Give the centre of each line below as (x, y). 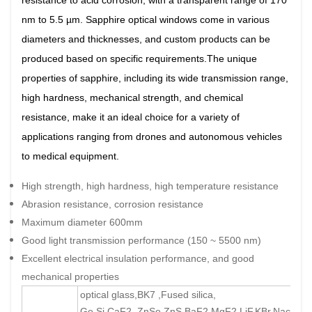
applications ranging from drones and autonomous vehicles (152, 136)
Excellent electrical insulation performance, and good (138, 258)
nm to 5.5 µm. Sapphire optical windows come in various (146, 19)
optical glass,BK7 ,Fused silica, (148, 295)
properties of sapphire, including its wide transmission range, (155, 78)
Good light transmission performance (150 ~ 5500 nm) (141, 240)
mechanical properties (70, 276)
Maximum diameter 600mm (82, 222)
